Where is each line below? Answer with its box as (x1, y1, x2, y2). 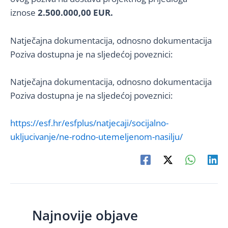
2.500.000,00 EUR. (38, 7, 113, 19)
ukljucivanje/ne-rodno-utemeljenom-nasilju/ (10, 130, 183, 142)
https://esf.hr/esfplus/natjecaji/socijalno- (10, 117, 168, 129)
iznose (10, 7, 38, 19)
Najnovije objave (32, 206, 138, 225)
